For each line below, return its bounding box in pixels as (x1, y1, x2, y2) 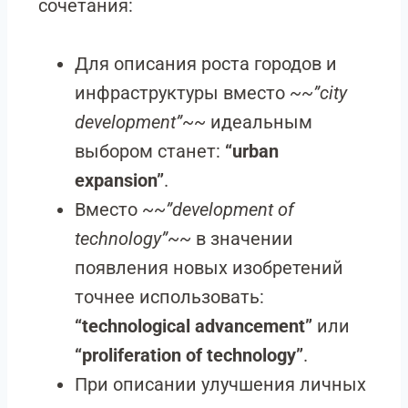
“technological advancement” (75, 315, 312, 337)
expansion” (75, 169, 164, 191)
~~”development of (142, 199, 294, 220)
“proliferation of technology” (75, 344, 303, 366)
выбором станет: (75, 140, 225, 162)
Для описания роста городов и (75, 53, 337, 75)
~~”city (290, 82, 347, 104)
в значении (191, 228, 293, 250)
